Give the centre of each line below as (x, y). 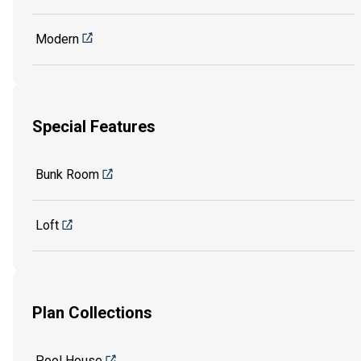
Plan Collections (92, 313)
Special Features (94, 127)
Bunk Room (67, 174)
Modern (57, 39)
